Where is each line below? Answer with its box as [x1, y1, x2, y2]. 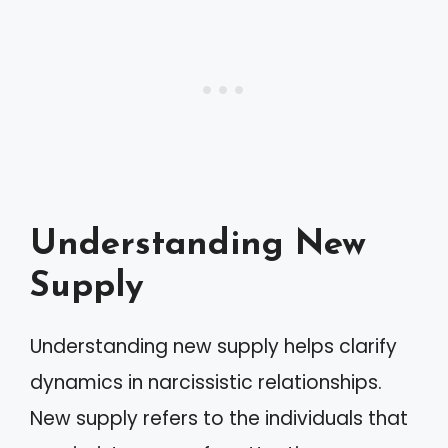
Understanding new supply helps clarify [30, 332, 397, 360]
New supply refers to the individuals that [30, 404, 408, 432]
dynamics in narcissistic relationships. [30, 368, 382, 396]
